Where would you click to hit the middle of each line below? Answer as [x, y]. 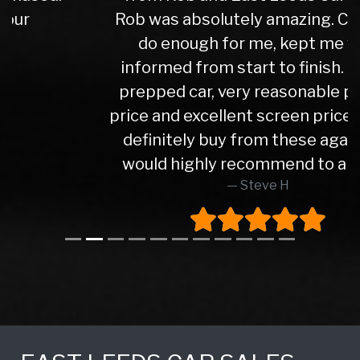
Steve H [187, 185]
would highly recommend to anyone [180, 164]
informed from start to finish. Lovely [180, 67]
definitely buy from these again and [180, 139]
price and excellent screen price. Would [180, 115]
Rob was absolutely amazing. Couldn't [180, 19]
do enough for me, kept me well [180, 43]
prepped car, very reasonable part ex [180, 91]
